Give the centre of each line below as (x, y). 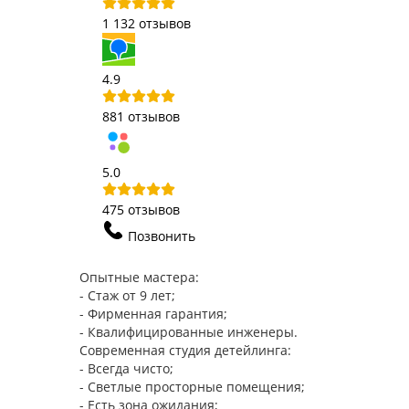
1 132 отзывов (147, 23)
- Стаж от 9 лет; (127, 295)
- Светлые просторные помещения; (192, 386)
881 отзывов (141, 116)
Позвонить (162, 236)
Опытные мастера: (139, 277)
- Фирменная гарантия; (153, 313)
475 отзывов (141, 209)
